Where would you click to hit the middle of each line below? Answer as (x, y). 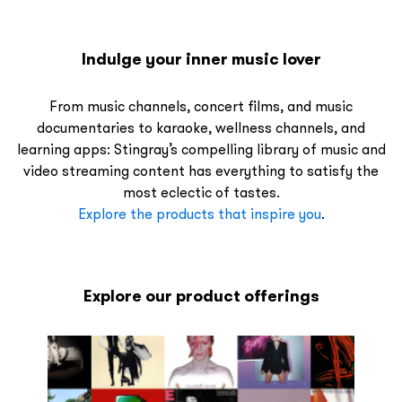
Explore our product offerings (201, 296)
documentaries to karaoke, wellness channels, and (201, 127)
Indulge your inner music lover (201, 59)
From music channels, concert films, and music (201, 106)
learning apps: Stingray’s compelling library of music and (201, 149)
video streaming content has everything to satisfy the (201, 170)
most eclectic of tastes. (201, 192)
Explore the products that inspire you (199, 214)
